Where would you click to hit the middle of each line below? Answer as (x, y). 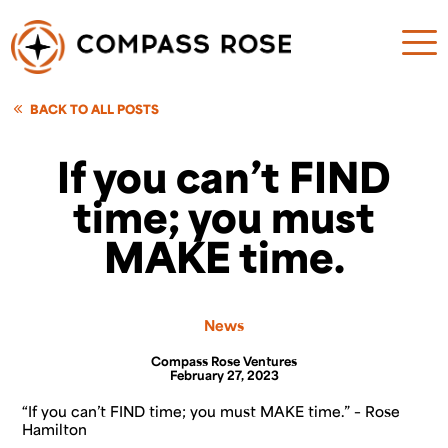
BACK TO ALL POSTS (95, 109)
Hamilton (55, 429)
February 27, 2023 (224, 375)
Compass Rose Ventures (224, 361)
